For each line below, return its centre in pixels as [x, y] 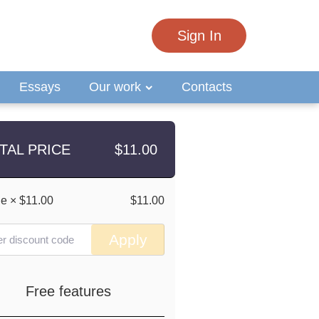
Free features [68, 291]
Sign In [199, 36]
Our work [117, 87]
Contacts [207, 87]
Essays [40, 87]
